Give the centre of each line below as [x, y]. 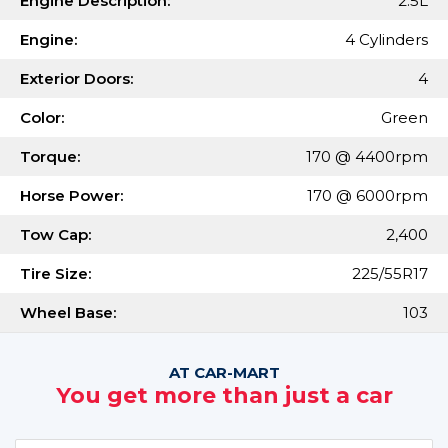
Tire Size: [55, 273]
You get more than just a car [224, 395]
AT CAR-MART [224, 372]
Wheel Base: [68, 312]
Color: [42, 117]
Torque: [50, 156]
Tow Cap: [55, 234]
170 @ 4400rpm [367, 156]
